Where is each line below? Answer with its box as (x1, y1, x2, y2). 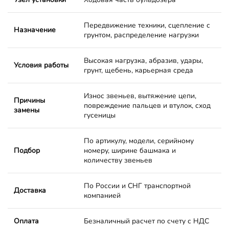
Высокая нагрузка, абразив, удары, (84, 55, 203, 65)
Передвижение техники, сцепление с (84, 20, 210, 30)
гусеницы (84, 110, 116, 120)
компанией (84, 190, 121, 200)
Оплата (14, 216, 39, 226)
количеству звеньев (84, 155, 152, 165)
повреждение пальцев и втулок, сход (84, 100, 211, 110)
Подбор (14, 145, 40, 155)
